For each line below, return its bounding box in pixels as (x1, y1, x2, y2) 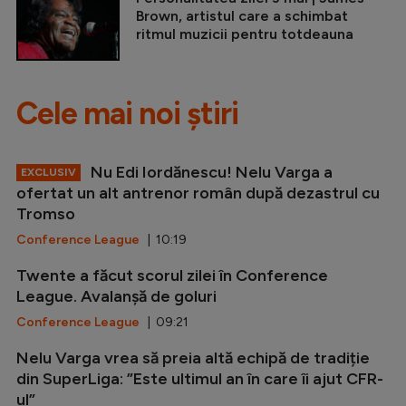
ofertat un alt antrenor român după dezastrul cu (16, 183, 380, 204)
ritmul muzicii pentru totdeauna (136, 25, 353, 43)
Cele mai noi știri (16, 95, 238, 133)
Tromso (16, 204, 75, 225)
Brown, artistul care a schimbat (136, 7, 348, 25)
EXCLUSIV (21, 166, 76, 179)
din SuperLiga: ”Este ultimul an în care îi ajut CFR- (16, 369, 383, 390)
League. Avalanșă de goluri (16, 286, 217, 307)
